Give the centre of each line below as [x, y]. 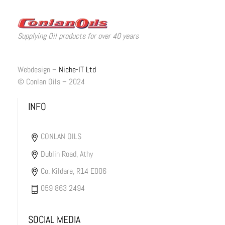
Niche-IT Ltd [78, 70]
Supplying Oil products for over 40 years [78, 36]
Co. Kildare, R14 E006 [74, 171]
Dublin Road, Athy [67, 154]
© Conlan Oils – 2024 [51, 82]
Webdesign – [38, 70]
